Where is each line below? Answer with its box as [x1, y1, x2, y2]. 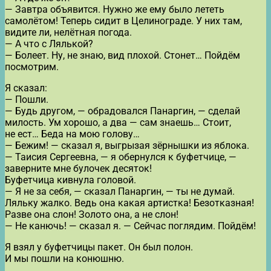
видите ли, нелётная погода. [5, 27, 132, 39]
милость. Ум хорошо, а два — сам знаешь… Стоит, [5, 117, 231, 129]
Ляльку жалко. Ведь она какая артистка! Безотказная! [5, 197, 254, 209]
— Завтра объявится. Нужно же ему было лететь [5, 4, 224, 16]
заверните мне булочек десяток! [5, 163, 152, 175]
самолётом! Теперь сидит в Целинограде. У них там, [5, 15, 242, 27]
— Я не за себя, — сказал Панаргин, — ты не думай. [5, 186, 235, 198]
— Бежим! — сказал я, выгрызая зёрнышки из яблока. [5, 140, 249, 152]
